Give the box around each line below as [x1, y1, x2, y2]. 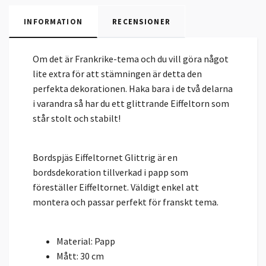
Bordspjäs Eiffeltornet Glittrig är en [33, 151, 178, 163]
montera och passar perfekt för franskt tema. [33, 195, 218, 208]
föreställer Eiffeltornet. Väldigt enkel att [33, 180, 199, 193]
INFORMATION [24, 16, 83, 26]
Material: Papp [56, 235, 115, 247]
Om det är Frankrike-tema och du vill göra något [33, 52, 229, 65]
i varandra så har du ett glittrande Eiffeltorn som [33, 97, 229, 109]
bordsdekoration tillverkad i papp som [33, 166, 188, 178]
